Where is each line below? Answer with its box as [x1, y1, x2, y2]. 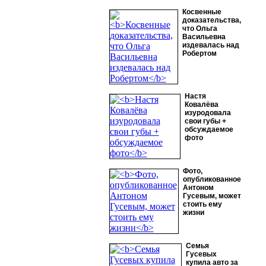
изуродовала [184, 109, 231, 117]
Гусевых [185, 250, 217, 258]
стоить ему [182, 200, 222, 208]
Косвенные [182, 8, 221, 16]
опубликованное [182, 175, 241, 183]
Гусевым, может [182, 192, 241, 200]
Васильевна [182, 33, 226, 41]
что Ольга [182, 24, 217, 33]
